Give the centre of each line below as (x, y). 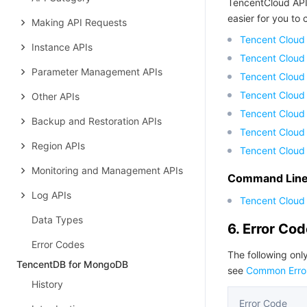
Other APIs (56, 96)
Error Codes (58, 244)
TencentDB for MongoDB (72, 264)
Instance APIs (62, 47)
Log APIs (51, 195)
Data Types (57, 220)
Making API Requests (79, 22)
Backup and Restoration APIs (97, 121)
